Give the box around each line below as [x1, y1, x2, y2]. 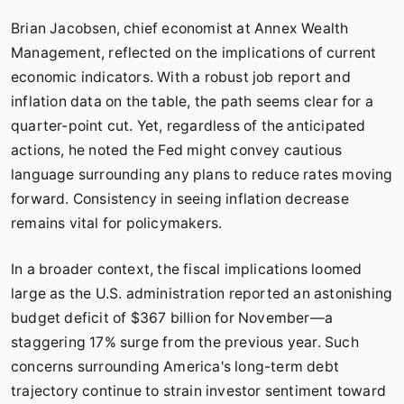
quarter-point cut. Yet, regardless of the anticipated [11, 117, 366, 134]
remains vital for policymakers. [11, 215, 223, 232]
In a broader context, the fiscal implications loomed [11, 261, 363, 278]
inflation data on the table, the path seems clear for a [11, 93, 374, 110]
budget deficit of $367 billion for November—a [11, 309, 334, 326]
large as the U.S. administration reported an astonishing [11, 285, 393, 302]
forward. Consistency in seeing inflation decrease [11, 190, 349, 207]
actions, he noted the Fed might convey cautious [11, 142, 343, 159]
